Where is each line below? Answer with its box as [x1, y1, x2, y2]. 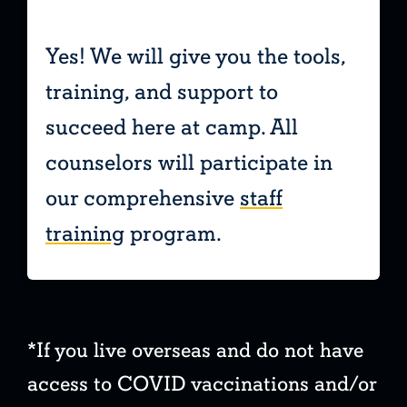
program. [124, 219, 222, 249]
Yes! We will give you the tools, [45, 42, 345, 72]
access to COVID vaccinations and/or [27, 370, 376, 398]
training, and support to [45, 77, 278, 107]
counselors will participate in [45, 148, 333, 178]
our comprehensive [45, 184, 240, 213]
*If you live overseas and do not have [27, 336, 363, 364]
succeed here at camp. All [45, 113, 298, 143]
